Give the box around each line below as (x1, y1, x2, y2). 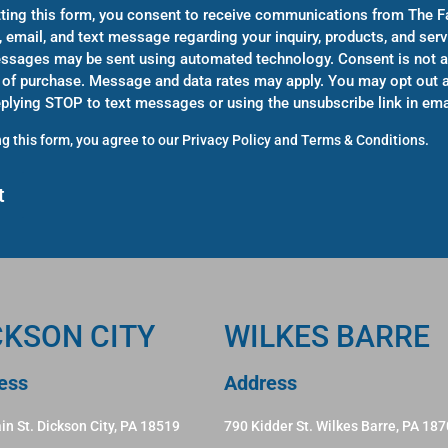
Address (224, 371, 297, 396)
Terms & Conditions (300, 132, 425, 149)
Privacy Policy (181, 132, 271, 149)
